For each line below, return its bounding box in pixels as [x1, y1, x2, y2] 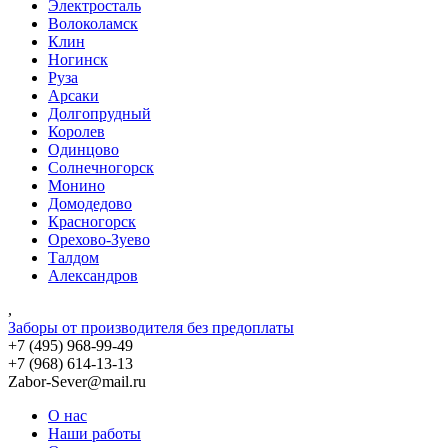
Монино [48, 177, 105, 195]
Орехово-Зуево [48, 231, 150, 249]
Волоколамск [48, 15, 138, 33]
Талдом [48, 249, 99, 267]
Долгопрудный [48, 105, 151, 123]
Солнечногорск [48, 159, 154, 177]
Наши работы [48, 425, 141, 443]
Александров [48, 267, 138, 285]
